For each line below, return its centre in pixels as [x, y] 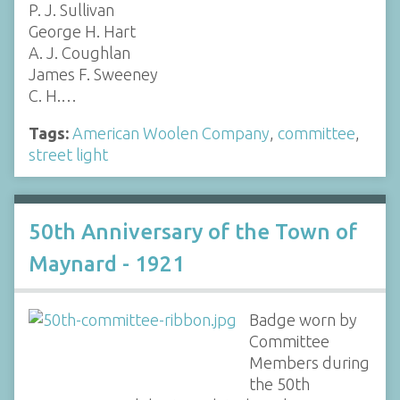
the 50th [279, 383]
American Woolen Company [171, 133]
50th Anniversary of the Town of [193, 231]
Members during [309, 362]
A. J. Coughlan [79, 52]
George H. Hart [82, 31]
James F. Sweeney [93, 74]
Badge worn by [303, 319]
